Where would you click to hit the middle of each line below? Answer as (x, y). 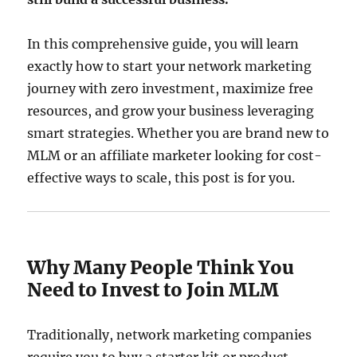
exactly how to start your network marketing (170, 66)
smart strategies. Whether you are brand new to (178, 133)
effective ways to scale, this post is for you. (161, 178)
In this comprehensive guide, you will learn (163, 44)
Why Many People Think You (161, 267)
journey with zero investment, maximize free (171, 88)
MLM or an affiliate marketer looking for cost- (175, 155)
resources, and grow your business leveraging (171, 111)
